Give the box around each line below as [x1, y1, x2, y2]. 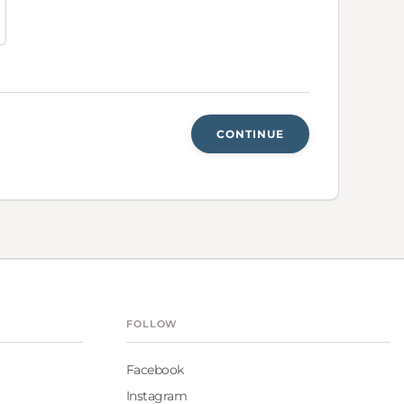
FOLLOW [126, 317, 179, 330]
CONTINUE [216, 126, 284, 141]
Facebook [126, 362, 184, 378]
